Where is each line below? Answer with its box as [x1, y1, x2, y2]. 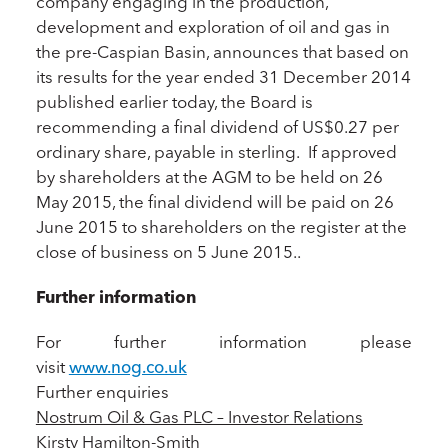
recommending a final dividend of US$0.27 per [35, 116, 399, 137]
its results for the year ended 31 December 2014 [35, 66, 411, 87]
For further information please [35, 331, 413, 352]
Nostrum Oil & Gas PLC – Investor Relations [35, 406, 363, 427]
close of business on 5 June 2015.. [35, 241, 301, 262]
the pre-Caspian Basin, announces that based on [35, 41, 409, 62]
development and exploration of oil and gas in [35, 16, 390, 37]
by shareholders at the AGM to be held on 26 [35, 166, 383, 187]
